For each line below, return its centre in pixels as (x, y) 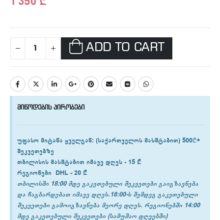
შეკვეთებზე (36, 151)
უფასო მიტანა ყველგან (55, 140)
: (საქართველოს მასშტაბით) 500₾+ (146, 140)
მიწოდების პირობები (51, 108)
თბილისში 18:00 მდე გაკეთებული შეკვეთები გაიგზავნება (108, 184)
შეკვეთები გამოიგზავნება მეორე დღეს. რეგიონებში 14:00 (109, 205)
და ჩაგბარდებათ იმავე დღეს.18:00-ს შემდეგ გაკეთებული (108, 194)
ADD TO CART (125, 48)
